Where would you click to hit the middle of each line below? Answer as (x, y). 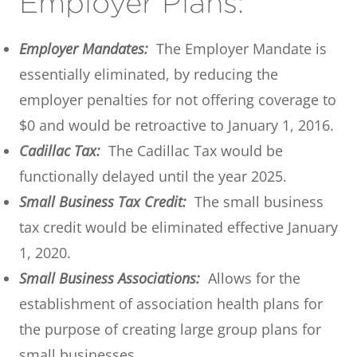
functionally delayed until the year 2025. (153, 176)
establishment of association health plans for (171, 303)
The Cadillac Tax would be (192, 150)
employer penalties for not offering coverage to (178, 99)
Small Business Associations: (110, 278)
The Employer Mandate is (237, 48)
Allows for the (250, 278)
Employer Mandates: (84, 48)
